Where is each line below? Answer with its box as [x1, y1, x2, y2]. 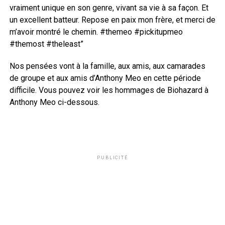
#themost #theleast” [9, 39, 83, 49]
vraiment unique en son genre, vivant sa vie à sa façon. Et [9, 3, 208, 13]
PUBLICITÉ [97, 155, 128, 161]
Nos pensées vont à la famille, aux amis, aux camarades [9, 61, 205, 71]
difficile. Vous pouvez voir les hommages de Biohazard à [9, 85, 208, 95]
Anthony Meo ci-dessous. [9, 97, 99, 107]
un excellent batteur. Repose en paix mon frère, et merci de [9, 15, 215, 25]
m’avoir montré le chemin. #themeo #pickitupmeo [9, 27, 183, 37]
